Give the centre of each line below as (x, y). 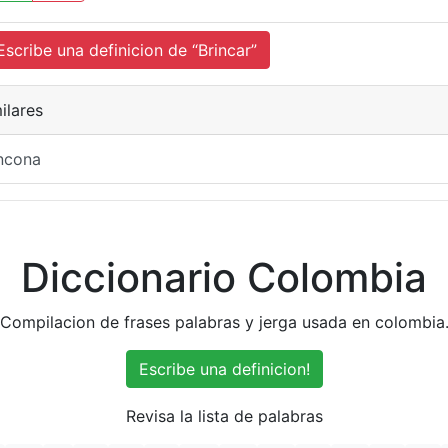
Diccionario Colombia (224, 277)
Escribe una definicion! (224, 369)
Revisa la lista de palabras (224, 416)
